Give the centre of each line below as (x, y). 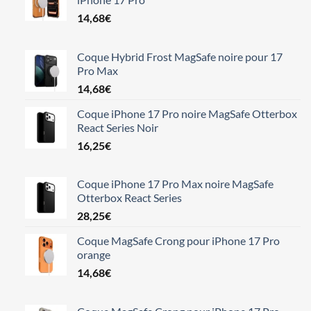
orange (93, 255)
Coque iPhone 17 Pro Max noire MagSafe (175, 184)
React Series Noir (117, 127)
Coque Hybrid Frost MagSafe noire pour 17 (179, 56)
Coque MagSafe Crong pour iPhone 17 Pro (178, 241)
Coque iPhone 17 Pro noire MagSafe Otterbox (187, 113)
